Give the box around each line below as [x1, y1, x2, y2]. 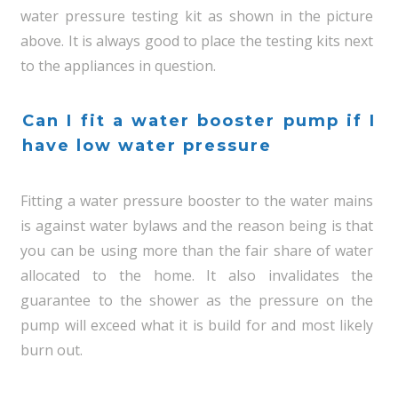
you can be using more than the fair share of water [20, 241, 374, 260]
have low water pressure [22, 136, 272, 155]
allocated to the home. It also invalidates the [20, 266, 374, 285]
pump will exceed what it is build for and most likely [20, 315, 374, 335]
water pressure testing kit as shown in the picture [20, 6, 374, 26]
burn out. [20, 340, 84, 360]
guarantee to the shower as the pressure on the [20, 291, 374, 310]
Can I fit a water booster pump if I [22, 111, 376, 131]
